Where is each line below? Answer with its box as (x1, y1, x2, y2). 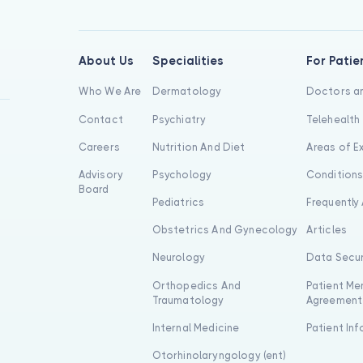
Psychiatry (152, 113, 207, 126)
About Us (78, 54, 134, 68)
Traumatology (152, 293, 224, 306)
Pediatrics (152, 196, 205, 209)
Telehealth (305, 113, 361, 126)
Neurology (152, 251, 206, 264)
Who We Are (78, 85, 142, 98)
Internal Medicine (152, 321, 240, 334)
